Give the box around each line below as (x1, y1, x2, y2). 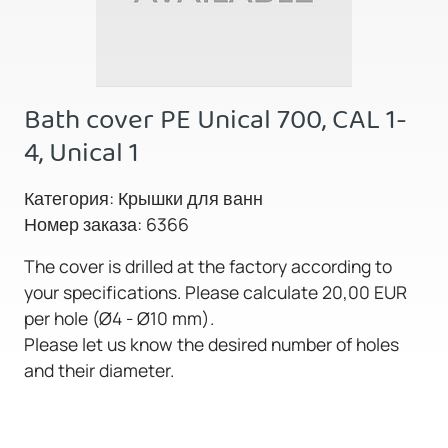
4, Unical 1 (24, 131, 139, 172)
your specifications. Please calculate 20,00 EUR (24, 279, 407, 304)
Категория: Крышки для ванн (24, 185, 263, 210)
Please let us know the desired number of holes (24, 331, 399, 356)
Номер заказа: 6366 (24, 211, 189, 236)
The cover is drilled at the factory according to (24, 253, 392, 278)
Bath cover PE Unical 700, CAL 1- (24, 98, 407, 139)
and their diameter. (24, 357, 174, 382)
